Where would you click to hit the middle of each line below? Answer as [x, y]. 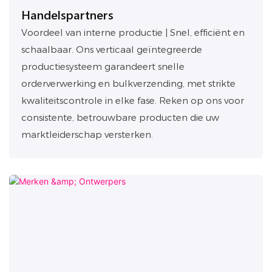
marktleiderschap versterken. [87, 135]
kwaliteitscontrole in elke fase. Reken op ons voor [133, 101]
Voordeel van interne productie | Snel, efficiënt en [133, 33]
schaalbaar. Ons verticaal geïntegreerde [112, 50]
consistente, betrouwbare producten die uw [120, 118]
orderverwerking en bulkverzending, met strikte [128, 84]
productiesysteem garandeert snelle [103, 67]
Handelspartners [67, 14]
